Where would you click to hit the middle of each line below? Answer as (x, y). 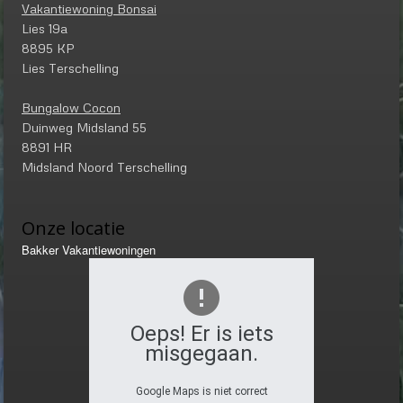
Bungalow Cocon (71, 108)
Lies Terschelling (70, 68)
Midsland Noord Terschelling (104, 167)
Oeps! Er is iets (201, 334)
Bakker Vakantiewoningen (89, 250)
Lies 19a (45, 29)
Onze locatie (73, 228)
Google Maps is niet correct (201, 392)
